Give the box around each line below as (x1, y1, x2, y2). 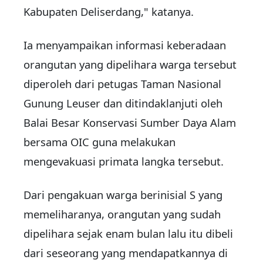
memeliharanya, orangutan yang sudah (23, 207, 221, 222)
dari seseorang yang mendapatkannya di (23, 245, 228, 261)
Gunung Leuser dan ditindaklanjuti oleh (23, 96, 222, 111)
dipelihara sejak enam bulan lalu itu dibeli (23, 226, 233, 241)
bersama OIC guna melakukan (23, 134, 176, 150)
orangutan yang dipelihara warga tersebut (23, 57, 237, 72)
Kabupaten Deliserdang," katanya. (23, 4, 194, 19)
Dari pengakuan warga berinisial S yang (23, 187, 222, 203)
